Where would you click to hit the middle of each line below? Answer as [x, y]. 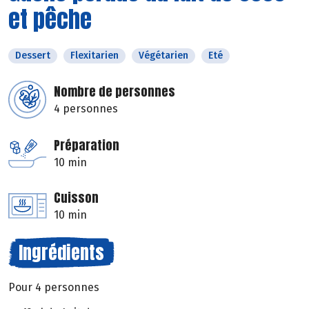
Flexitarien [94, 56]
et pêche [50, 19]
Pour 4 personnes [54, 288]
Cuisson [76, 198]
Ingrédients [61, 253]
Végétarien [163, 56]
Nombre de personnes [114, 92]
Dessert [33, 56]
